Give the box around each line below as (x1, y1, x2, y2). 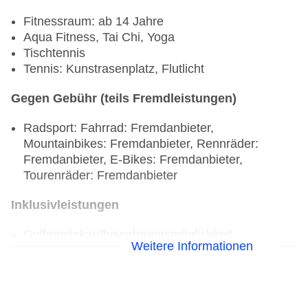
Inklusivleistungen (11, 198, 119, 212)
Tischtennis (23, 46, 85, 60)
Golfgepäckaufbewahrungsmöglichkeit (23, 228, 232, 242)
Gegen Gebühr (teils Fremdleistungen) (11, 91, 236, 106)
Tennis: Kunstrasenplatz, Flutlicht (23, 62, 204, 76)
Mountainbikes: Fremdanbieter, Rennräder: (23, 137, 258, 151)
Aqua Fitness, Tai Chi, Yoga (23, 30, 175, 45)
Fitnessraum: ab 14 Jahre (23, 14, 164, 29)
